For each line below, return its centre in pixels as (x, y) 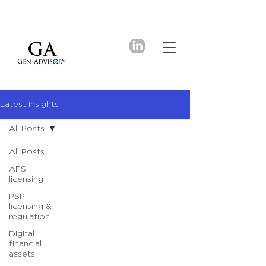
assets (22, 254)
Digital (22, 234)
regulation (29, 217)
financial (25, 244)
